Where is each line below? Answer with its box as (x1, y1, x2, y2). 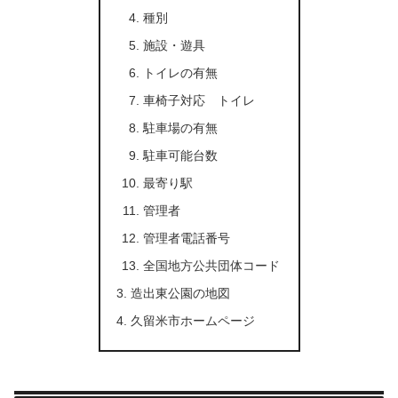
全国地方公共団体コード (143, 258, 281, 273)
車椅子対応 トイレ (143, 92, 256, 107)
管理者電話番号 (143, 230, 231, 245)
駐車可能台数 (143, 147, 219, 163)
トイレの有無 (143, 65, 219, 80)
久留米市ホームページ (130, 313, 255, 328)
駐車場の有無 (143, 120, 219, 135)
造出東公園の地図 (130, 285, 230, 300)
